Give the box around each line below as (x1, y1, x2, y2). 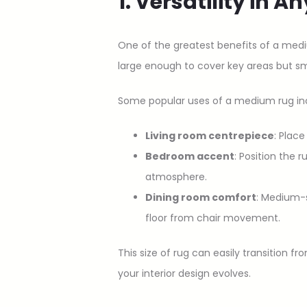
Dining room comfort (145, 190, 256, 204)
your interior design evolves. (118, 266, 251, 280)
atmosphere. (145, 169, 207, 184)
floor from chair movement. (145, 210, 280, 225)
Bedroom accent (145, 149, 234, 163)
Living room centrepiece (145, 128, 274, 143)
